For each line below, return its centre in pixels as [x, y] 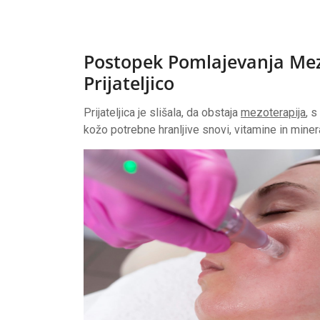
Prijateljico [129, 83]
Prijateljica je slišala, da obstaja [162, 112]
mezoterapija [273, 112]
